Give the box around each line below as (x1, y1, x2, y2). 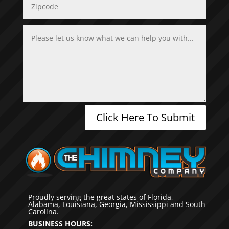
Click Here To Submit (96, 110, 195, 124)
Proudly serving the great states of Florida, (28, 192, 173, 202)
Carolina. (28, 206, 59, 216)
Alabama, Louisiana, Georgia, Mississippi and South (28, 199, 205, 209)
